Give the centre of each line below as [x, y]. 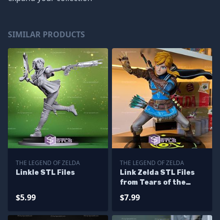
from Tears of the [153, 182]
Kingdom [136, 192]
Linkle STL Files [45, 173]
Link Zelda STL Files [157, 173]
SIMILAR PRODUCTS [46, 34]
